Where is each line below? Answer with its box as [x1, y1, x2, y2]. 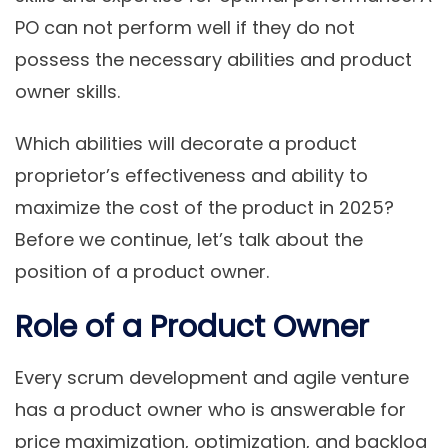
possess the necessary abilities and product [15, 47, 412, 73]
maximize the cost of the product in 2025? [15, 195, 394, 221]
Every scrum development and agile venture [15, 365, 409, 391]
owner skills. [15, 79, 120, 105]
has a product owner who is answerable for [15, 397, 406, 423]
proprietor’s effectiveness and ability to [15, 163, 368, 189]
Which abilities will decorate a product [15, 131, 357, 157]
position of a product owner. [15, 259, 269, 285]
